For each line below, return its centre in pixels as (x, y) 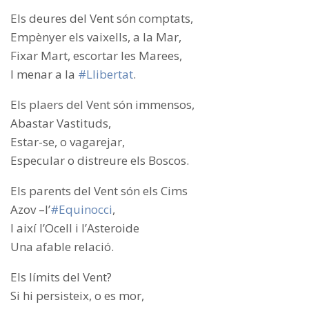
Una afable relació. (62, 247)
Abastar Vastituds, (61, 123)
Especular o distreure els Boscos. (100, 161)
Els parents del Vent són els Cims (99, 191)
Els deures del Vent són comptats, (102, 19)
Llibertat (110, 74)
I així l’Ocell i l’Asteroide (75, 228)
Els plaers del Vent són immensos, (102, 105)
